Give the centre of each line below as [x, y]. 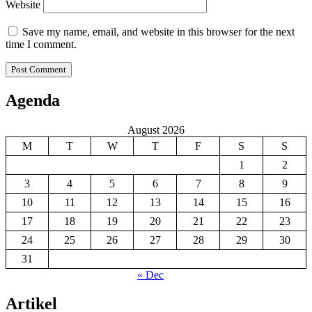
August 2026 [156, 130]
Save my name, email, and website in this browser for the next [158, 31]
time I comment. [41, 44]
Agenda [33, 100]
